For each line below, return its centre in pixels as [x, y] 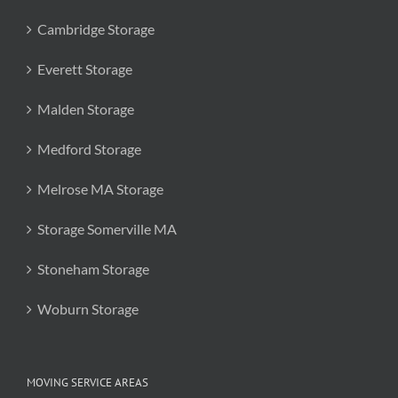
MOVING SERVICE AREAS [88, 382]
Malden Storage [86, 109]
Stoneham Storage [93, 269]
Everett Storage [85, 69]
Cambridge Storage [96, 29]
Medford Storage [89, 149]
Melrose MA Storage [100, 189]
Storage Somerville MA [107, 229]
